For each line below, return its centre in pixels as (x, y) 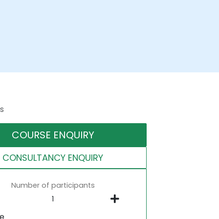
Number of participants (53, 185)
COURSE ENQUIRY (53, 135)
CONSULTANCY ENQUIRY (53, 158)
